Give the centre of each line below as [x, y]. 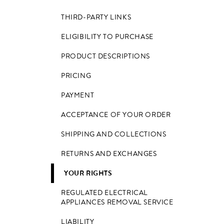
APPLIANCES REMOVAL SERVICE [117, 202]
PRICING [76, 76]
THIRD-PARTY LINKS [96, 17]
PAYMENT [78, 95]
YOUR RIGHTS [88, 173]
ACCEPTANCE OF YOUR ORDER [116, 115]
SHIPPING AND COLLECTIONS [114, 134]
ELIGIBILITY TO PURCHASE [107, 37]
